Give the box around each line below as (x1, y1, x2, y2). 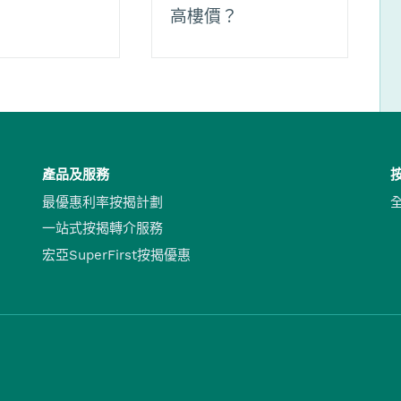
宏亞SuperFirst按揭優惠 (42, 246, 192, 263)
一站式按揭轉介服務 (42, 220, 164, 237)
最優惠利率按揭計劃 (42, 193, 164, 210)
